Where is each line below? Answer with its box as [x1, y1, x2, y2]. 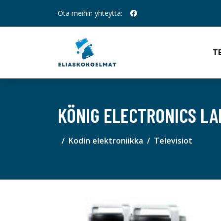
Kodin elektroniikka [69, 135, 143, 146]
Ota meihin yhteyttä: [58, 8, 122, 18]
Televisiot [154, 135, 192, 146]
